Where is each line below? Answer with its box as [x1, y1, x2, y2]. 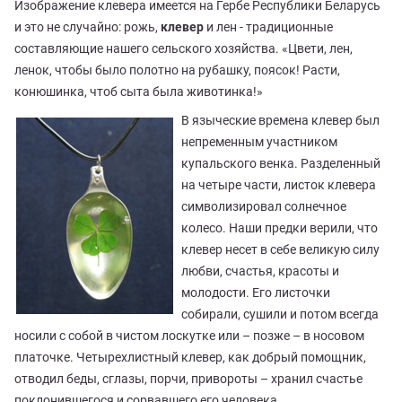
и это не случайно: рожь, [14, 20, 161, 35]
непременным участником [181, 135, 337, 150]
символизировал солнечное [181, 199, 346, 214]
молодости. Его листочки [181, 285, 330, 301]
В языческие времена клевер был [181, 113, 380, 128]
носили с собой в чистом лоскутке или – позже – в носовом [14, 328, 364, 344]
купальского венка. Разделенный [181, 156, 380, 171]
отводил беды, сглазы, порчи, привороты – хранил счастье [14, 371, 363, 387]
